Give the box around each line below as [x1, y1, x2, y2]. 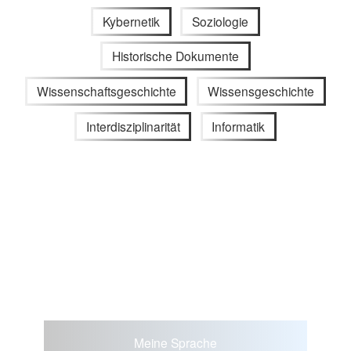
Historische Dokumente [112, 47, 239, 65]
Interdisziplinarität [85, 117, 180, 135]
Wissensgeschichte [208, 82, 315, 100]
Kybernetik [103, 12, 161, 30]
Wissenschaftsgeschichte [36, 82, 176, 100]
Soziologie [191, 12, 248, 30]
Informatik [212, 117, 266, 135]
